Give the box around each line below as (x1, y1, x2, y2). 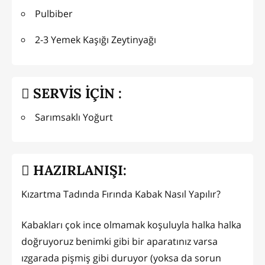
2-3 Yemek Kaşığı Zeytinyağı (35, 33, 156, 47)
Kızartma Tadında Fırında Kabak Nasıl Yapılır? (21, 187, 221, 201)
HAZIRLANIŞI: (30, 161, 127, 179)
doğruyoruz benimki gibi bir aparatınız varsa (21, 234, 218, 248)
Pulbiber (35, 7, 73, 21)
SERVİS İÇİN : (30, 84, 122, 102)
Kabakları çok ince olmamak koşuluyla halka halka (21, 218, 241, 231)
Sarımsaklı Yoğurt (35, 110, 113, 124)
